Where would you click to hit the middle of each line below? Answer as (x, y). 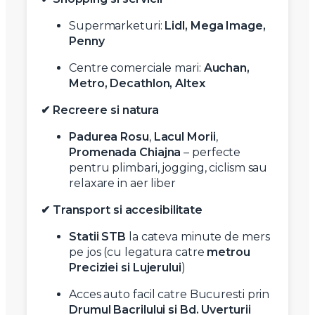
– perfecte (211, 153)
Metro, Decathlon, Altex (137, 84)
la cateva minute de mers (198, 237)
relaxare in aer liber (122, 184)
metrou (229, 252)
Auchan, (226, 68)
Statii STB (97, 237)
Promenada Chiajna (125, 153)
